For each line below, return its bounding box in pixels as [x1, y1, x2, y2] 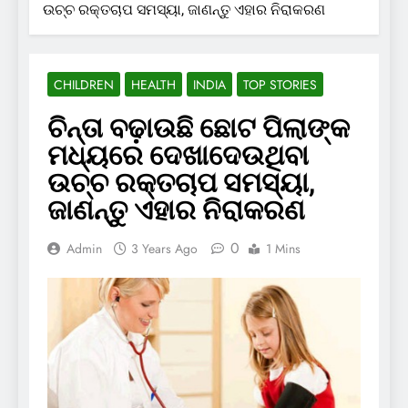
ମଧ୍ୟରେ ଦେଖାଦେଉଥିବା [47, 138, 309, 171]
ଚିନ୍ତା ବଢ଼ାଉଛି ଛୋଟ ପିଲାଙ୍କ [47, 111, 350, 144]
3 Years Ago [131, 239, 198, 258]
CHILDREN [54, 75, 114, 94]
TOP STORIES [243, 75, 317, 94]
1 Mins [266, 239, 301, 258]
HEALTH [131, 75, 176, 94]
